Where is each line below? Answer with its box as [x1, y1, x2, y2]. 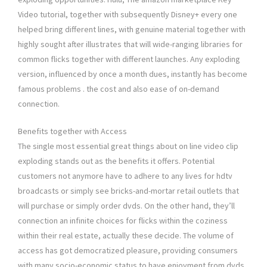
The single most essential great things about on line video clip [18, 141, 238, 152]
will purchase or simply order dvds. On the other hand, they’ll [18, 200, 235, 212]
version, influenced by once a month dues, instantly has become [18, 69, 247, 80]
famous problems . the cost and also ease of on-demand [18, 83, 219, 95]
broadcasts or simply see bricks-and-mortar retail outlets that [18, 185, 239, 197]
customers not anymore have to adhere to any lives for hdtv [18, 170, 232, 182]
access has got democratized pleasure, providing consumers [18, 245, 238, 256]
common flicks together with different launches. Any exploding [18, 54, 240, 65]
